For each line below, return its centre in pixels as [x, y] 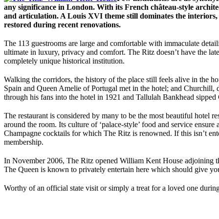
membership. [24, 142]
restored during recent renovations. [62, 24]
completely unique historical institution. [64, 61]
